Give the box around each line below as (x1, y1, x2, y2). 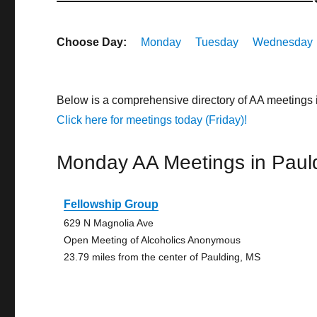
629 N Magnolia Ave (64, 217, 154, 229)
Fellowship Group (64, 198, 159, 210)
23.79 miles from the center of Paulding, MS (64, 251, 261, 263)
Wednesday (253, 36, 313, 48)
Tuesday (195, 36, 239, 48)
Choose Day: (57, 36, 127, 48)
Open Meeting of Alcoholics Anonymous (64, 234, 241, 246)
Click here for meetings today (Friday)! (57, 114, 248, 126)
